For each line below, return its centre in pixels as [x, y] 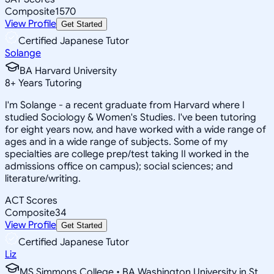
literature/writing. [43, 178]
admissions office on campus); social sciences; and [119, 166]
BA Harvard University [68, 71]
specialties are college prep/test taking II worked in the [127, 154]
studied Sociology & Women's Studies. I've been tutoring [131, 117]
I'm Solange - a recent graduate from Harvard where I [125, 105]
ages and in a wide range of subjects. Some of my [116, 142]
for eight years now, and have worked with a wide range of [135, 129]
